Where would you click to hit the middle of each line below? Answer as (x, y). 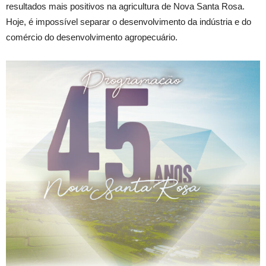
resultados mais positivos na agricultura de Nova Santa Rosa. (125, 6)
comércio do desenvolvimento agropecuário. (92, 37)
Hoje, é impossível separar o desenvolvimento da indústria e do (129, 22)
